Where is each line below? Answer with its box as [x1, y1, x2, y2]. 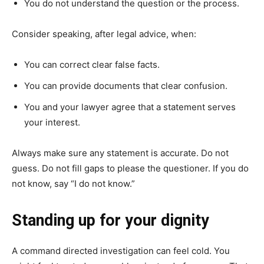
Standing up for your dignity [12, 210, 209, 230]
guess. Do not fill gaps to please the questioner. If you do [12, 162, 249, 174]
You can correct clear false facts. [24, 58, 160, 70]
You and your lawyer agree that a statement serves [24, 101, 236, 113]
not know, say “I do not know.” [12, 177, 135, 189]
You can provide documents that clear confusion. [24, 80, 227, 91]
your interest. [24, 116, 80, 128]
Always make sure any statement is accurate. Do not [12, 147, 229, 159]
